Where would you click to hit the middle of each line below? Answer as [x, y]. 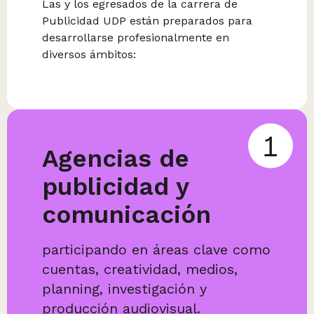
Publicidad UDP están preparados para [147, 21]
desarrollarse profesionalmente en [136, 37]
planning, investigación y [124, 289]
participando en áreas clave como [156, 250]
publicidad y [115, 186]
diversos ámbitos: [89, 54]
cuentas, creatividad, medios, [140, 269]
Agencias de [116, 158]
